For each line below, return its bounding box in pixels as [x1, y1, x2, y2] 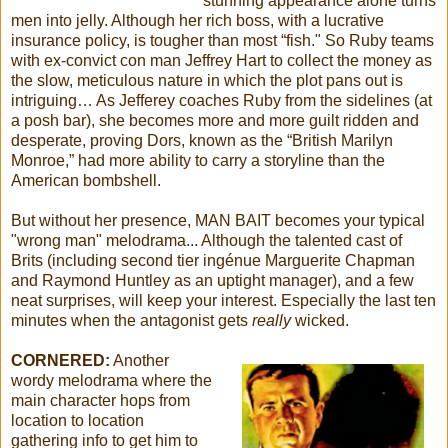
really [252, 311, 291, 329]
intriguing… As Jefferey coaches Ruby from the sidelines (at [11, 91, 432, 109]
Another [110, 351, 169, 369]
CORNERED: [11, 351, 110, 369]
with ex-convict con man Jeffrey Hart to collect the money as [11, 51, 432, 69]
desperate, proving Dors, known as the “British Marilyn [11, 131, 393, 149]
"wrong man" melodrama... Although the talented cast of [11, 231, 402, 249]
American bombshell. [11, 171, 161, 189]
